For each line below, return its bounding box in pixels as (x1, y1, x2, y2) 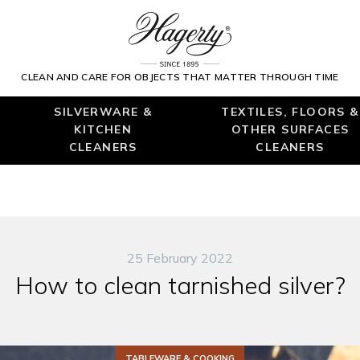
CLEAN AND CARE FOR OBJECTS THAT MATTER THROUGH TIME (21, 71, 339, 84)
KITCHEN (74, 122, 133, 136)
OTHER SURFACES (231, 122, 350, 136)
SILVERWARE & (54, 104, 153, 118)
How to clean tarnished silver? (14, 270, 346, 301)
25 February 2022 (127, 250, 233, 266)
